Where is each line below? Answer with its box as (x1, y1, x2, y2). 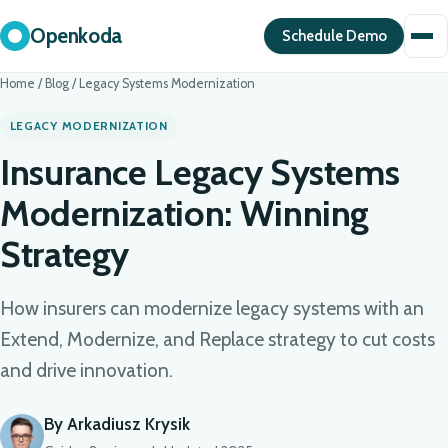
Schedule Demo (281, 27, 387, 45)
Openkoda (30, 23, 122, 48)
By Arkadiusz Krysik (44, 413, 190, 434)
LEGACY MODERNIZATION (9, 119, 168, 133)
